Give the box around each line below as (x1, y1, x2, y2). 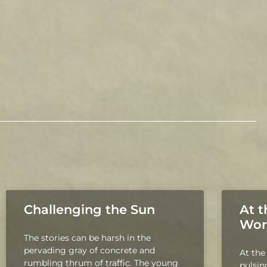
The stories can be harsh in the (24, 232, 151, 243)
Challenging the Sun (24, 202, 155, 217)
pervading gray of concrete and (24, 245, 155, 256)
